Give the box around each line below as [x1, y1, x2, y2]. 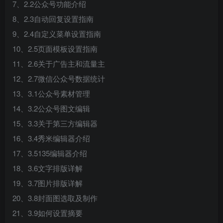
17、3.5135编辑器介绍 [12, 148, 87, 158]
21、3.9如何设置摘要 [12, 208, 83, 218]
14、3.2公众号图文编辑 [12, 103, 90, 113]
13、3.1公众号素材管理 [12, 88, 90, 99]
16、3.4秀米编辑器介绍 [12, 133, 90, 143]
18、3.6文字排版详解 [12, 163, 83, 173]
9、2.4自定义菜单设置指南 [12, 28, 101, 39]
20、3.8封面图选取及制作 [12, 193, 98, 203]
